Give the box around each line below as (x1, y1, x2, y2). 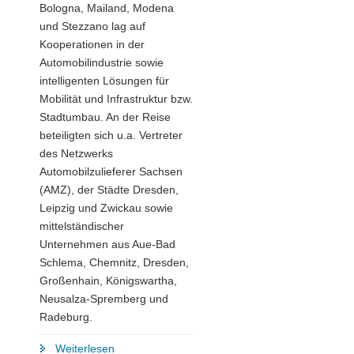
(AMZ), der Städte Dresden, (40, 183, 179, 196)
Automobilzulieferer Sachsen (40, 164, 183, 178)
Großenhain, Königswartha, (40, 273, 177, 287)
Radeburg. (40, 310, 92, 323)
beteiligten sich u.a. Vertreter (40, 128, 183, 141)
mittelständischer (40, 219, 124, 232)
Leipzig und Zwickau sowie (40, 201, 173, 214)
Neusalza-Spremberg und (40, 292, 168, 305)
